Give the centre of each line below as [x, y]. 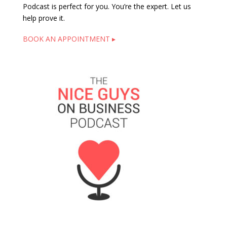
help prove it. [44, 18]
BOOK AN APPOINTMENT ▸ [69, 39]
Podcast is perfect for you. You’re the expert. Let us [107, 6]
